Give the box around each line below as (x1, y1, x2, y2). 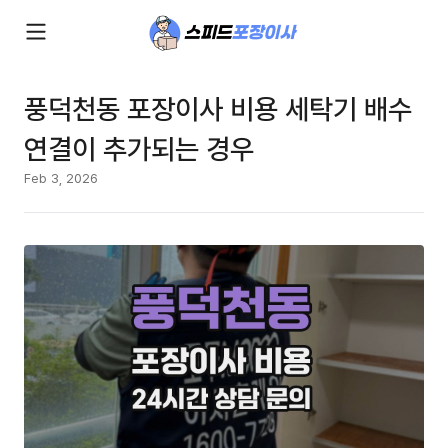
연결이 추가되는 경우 (24, 129, 254, 167)
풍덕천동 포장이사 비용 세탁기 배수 (24, 89, 412, 127)
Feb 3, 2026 (24, 169, 98, 187)
